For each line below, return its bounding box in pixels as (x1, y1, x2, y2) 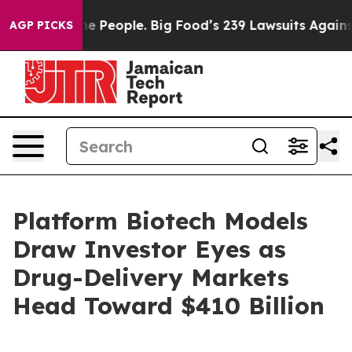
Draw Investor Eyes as (13, 234, 286, 264)
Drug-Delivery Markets (13, 262, 289, 292)
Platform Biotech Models (13, 206, 308, 236)
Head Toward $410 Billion (13, 291, 324, 321)
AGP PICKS (9, 18, 73, 32)
